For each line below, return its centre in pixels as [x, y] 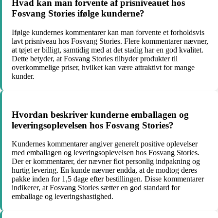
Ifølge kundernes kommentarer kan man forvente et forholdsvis [108, 32]
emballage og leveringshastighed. [63, 197]
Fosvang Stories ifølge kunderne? [78, 14]
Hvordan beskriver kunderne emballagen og [100, 114]
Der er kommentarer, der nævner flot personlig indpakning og [106, 162]
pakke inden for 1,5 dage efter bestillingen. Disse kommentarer [108, 179]
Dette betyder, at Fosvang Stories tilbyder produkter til [95, 58]
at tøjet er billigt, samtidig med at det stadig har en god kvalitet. [108, 50]
